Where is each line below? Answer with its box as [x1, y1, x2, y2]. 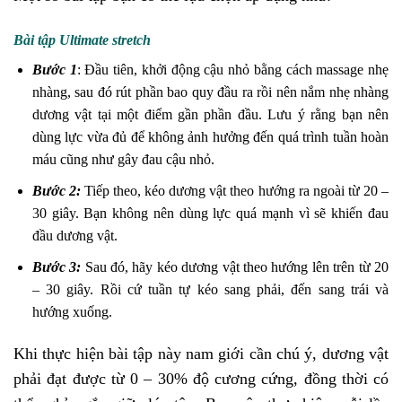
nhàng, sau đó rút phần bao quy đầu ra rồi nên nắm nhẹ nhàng [31, 84, 389, 100]
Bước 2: [31, 182, 81, 198]
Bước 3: [31, 258, 82, 275]
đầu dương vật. [31, 227, 118, 243]
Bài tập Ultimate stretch [13, 32, 154, 48]
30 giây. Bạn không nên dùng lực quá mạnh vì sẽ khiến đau [31, 205, 389, 221]
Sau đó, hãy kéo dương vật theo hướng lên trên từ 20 [81, 258, 389, 275]
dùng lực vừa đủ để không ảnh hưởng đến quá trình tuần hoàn [31, 129, 389, 145]
